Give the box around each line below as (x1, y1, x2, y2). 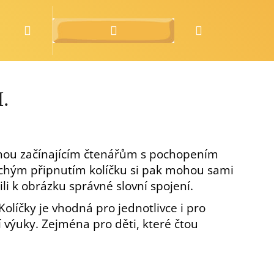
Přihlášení (116, 21, 172, 38)
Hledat (31, 21, 68, 38)
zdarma (70, 24, 106, 37)
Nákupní (202, 21, 250, 38)
